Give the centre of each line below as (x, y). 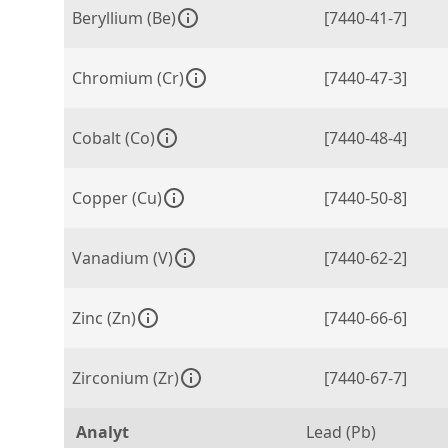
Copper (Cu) (117, 198)
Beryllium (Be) (124, 18)
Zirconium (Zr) (125, 378)
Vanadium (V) (122, 258)
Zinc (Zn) (104, 318)
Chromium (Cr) (128, 78)
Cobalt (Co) (113, 138)
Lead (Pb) (341, 432)
